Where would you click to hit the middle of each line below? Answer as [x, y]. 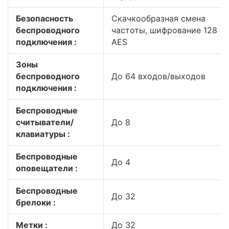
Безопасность [44, 18]
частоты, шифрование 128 [164, 30]
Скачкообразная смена [158, 18]
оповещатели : [47, 168]
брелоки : [36, 202]
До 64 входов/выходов [158, 76]
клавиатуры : [43, 134]
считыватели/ [45, 122]
